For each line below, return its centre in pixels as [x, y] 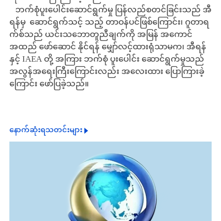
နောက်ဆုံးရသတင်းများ [46, 131]
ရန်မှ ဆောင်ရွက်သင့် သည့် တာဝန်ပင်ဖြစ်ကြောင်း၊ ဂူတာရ [109, 23]
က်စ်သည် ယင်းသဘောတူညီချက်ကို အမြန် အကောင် [101, 35]
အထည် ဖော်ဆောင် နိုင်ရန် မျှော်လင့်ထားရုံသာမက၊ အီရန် [108, 48]
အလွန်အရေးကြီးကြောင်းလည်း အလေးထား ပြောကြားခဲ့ [107, 72]
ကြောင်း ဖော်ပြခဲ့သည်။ [49, 85]
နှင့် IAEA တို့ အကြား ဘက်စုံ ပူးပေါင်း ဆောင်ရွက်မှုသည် [107, 60]
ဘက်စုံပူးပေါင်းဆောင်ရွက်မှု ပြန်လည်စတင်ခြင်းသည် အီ [110, 11]
